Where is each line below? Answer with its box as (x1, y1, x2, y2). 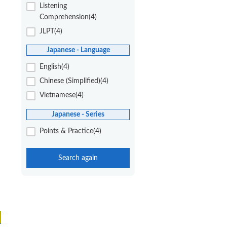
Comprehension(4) (40, 13, 97, 21)
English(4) (40, 63, 69, 71)
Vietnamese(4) (40, 92, 84, 99)
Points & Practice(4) (40, 128, 101, 135)
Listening (40, 2, 67, 10)
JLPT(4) (40, 27, 62, 35)
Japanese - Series (52, 110, 104, 119)
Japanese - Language (46, 46, 110, 54)
